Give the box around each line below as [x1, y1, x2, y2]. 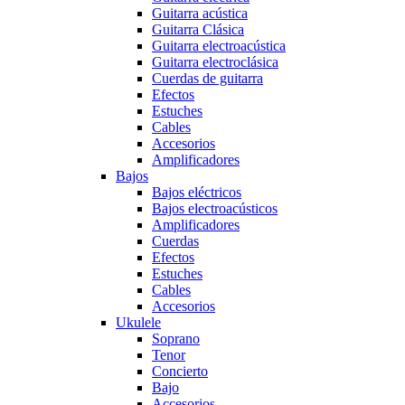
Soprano [152, 330, 200, 346]
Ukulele [116, 314, 161, 330]
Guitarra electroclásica [152, 53, 278, 70]
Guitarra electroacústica [152, 37, 286, 53]
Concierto [152, 363, 208, 379]
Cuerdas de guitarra [152, 70, 263, 86]
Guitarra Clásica [152, 21, 244, 37]
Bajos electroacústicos [152, 200, 278, 216]
